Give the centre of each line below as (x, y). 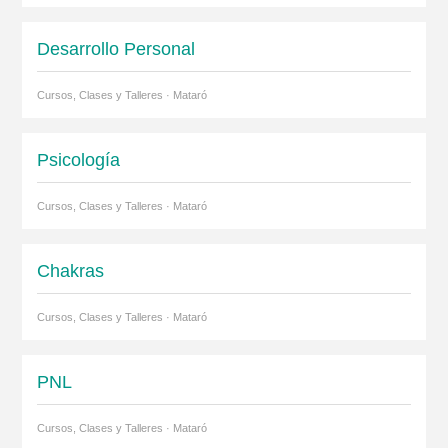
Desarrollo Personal (115, 48)
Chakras (70, 270)
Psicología (78, 159)
